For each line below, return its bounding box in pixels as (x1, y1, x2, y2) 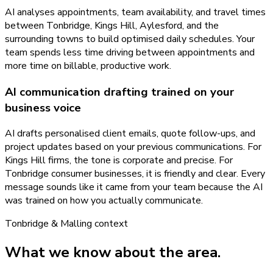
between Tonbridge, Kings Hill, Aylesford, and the (5, 18, 219, 32)
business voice (5, 99, 81, 116)
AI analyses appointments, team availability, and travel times (5, 5, 266, 19)
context (92, 217, 128, 231)
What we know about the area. (5, 243, 221, 263)
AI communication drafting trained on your (5, 83, 234, 100)
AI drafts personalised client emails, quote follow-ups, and (5, 127, 255, 141)
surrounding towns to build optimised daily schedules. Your (5, 32, 255, 46)
